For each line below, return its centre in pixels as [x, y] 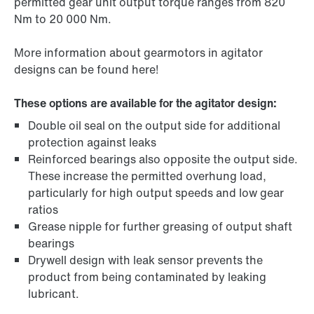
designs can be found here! [86, 70]
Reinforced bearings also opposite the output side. [163, 159]
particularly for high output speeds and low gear [156, 193]
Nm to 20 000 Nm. [63, 19]
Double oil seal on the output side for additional [154, 126]
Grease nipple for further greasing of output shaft [160, 227]
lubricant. [54, 294]
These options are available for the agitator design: [145, 103]
